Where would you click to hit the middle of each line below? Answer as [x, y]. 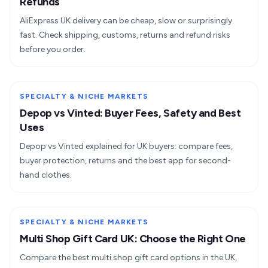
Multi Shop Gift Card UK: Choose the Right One [133, 239]
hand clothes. [46, 175]
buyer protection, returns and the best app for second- [125, 161]
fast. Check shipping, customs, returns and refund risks [125, 35]
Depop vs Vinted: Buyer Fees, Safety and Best [130, 113]
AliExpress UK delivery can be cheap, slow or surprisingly [126, 21]
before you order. [53, 50]
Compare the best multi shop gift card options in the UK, [128, 258]
